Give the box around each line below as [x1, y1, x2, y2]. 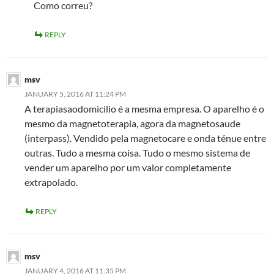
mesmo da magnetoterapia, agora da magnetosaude [24, 117, 240, 130]
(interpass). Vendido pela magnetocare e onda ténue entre [24, 132, 266, 144]
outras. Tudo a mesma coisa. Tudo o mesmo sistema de [24, 147, 250, 159]
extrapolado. [24, 176, 78, 188]
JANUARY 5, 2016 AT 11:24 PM [24, 89, 126, 99]
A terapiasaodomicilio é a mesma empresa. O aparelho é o [24, 103, 264, 115]
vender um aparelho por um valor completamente [24, 161, 231, 174]
